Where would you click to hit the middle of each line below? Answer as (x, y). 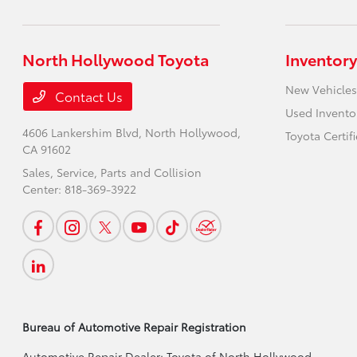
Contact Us (88, 96)
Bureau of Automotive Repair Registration (135, 327)
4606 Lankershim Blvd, (84, 132)
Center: (44, 189)
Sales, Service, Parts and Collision (112, 172)
